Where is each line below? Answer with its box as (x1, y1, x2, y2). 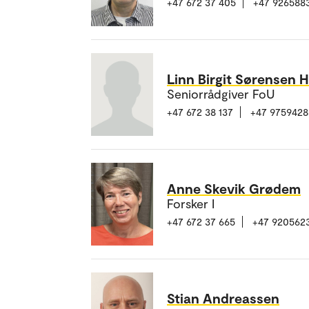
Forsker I (167, 195, 215, 211)
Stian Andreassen (167, 289, 279, 306)
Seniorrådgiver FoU (167, 86, 275, 101)
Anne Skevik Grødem (167, 179, 301, 197)
